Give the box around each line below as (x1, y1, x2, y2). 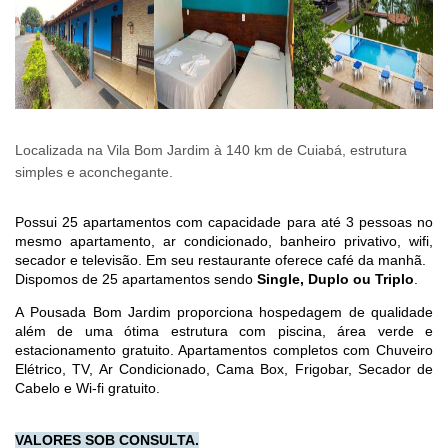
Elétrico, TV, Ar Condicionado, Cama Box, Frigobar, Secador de (15, 360, 433, 377)
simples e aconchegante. (15, 163, 173, 180)
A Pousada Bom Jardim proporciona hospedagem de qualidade (15, 303, 433, 320)
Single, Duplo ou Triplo (257, 270, 414, 287)
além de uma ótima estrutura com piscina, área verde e (15, 322, 433, 339)
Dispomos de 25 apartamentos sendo (15, 270, 253, 287)
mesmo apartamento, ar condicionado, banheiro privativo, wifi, (15, 232, 433, 249)
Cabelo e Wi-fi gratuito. (15, 379, 160, 396)
